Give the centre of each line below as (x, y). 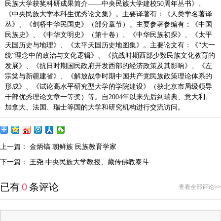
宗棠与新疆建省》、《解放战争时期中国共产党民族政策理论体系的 (109, 76)
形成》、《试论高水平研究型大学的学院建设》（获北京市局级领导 (109, 87)
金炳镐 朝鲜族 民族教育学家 (73, 147)
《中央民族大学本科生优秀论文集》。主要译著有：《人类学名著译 (109, 14)
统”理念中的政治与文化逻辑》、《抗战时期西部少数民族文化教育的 (110, 56)
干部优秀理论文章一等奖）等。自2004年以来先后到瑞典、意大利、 (109, 97)
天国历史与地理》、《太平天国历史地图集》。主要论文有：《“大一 (110, 45)
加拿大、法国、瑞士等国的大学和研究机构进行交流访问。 (95, 108)
